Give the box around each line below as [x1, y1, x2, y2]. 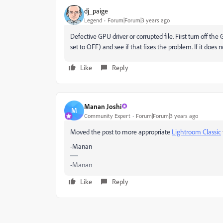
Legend [84, 16, 102, 24]
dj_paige [84, 6, 108, 15]
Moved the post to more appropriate [70, 127, 172, 136]
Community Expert [84, 111, 130, 119]
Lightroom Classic [172, 127, 221, 136]
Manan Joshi [84, 102, 121, 111]
